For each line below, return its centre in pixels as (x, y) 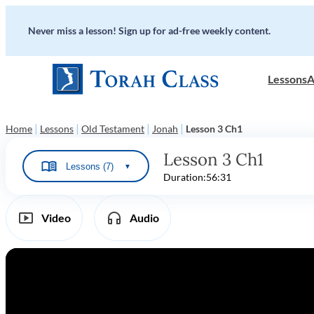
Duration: (185, 177)
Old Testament (113, 129)
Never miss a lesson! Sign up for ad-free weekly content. (149, 30)
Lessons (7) (90, 166)
